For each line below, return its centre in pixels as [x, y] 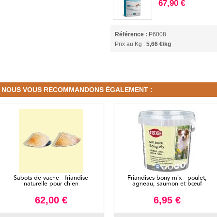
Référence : [131, 35]
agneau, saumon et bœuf [167, 184]
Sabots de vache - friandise [51, 178]
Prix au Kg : [131, 44]
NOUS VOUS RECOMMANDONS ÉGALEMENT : [77, 90]
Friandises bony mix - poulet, [167, 178]
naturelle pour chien [51, 184]
